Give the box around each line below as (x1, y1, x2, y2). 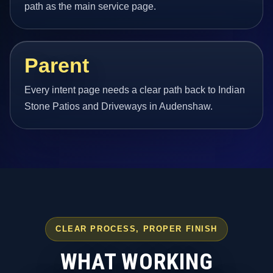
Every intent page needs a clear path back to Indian (24, 84, 246, 95)
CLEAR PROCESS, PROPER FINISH (55, 224, 218, 234)
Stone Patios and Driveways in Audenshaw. (24, 101, 213, 112)
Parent (24, 54, 90, 77)
